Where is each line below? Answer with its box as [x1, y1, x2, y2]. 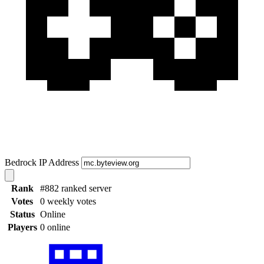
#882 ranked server [40, 183, 111, 193]
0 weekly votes [40, 196, 96, 206]
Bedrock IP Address [5, 157, 79, 167]
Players [7, 222, 37, 232]
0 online [40, 222, 70, 232]
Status [9, 209, 35, 219]
